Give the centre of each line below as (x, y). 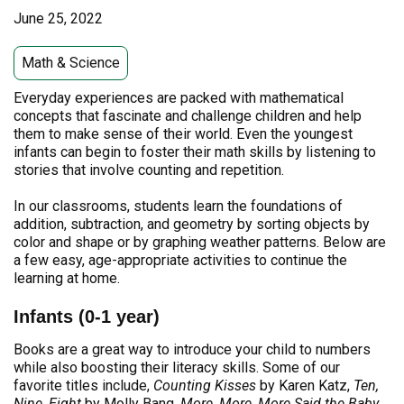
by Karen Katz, (305, 386)
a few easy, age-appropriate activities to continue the (180, 260)
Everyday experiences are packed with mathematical (179, 98)
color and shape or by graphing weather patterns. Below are (200, 242)
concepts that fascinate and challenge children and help (188, 116)
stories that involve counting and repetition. (151, 170)
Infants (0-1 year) (87, 317)
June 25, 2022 (58, 18)
